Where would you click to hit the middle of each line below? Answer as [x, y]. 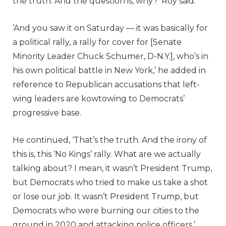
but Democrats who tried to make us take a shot [110, 182]
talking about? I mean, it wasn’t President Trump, [112, 168]
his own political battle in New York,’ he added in [109, 70]
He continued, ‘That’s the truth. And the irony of [110, 140]
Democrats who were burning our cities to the [106, 210]
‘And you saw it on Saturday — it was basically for [110, 28]
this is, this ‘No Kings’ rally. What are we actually [107, 154]
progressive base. [47, 112]
